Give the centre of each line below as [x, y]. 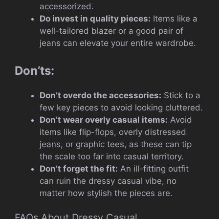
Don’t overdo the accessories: [100, 95]
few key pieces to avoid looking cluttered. [121, 107]
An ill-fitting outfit [153, 168]
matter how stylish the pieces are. [106, 193]
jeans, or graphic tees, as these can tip [116, 144]
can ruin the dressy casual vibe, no [108, 181]
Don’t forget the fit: [79, 168]
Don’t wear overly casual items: [104, 120]
